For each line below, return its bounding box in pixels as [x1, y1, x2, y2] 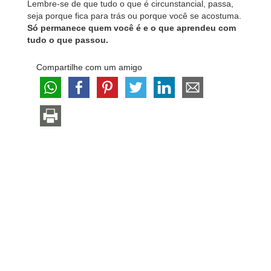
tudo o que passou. [27, 35, 108, 45]
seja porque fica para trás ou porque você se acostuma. [27, 11, 241, 21]
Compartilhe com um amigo [36, 62, 142, 72]
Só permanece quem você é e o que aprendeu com [27, 23, 236, 33]
